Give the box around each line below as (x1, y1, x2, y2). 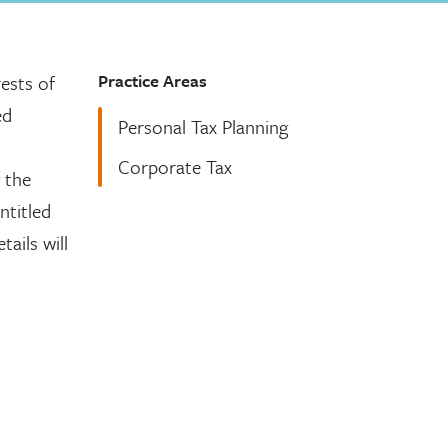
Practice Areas (97, 68, 207, 93)
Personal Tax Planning (117, 113, 288, 140)
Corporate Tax (117, 153, 232, 180)
